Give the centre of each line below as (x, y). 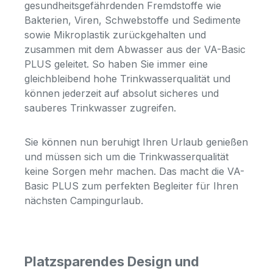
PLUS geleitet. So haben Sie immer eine (116, 64)
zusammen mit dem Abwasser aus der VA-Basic (135, 50)
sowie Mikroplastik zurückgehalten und (115, 35)
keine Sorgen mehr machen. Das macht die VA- (134, 172)
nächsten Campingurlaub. (84, 201)
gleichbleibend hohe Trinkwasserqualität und (127, 79)
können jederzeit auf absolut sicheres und (122, 94)
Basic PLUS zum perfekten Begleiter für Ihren (131, 186)
